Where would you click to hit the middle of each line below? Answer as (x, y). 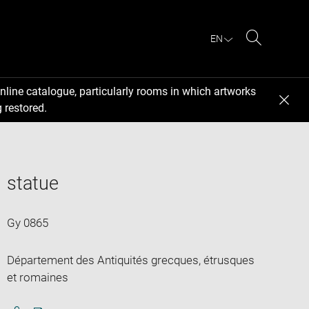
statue (32, 183)
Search (271, 54)
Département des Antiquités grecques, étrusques (130, 260)
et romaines (37, 277)
